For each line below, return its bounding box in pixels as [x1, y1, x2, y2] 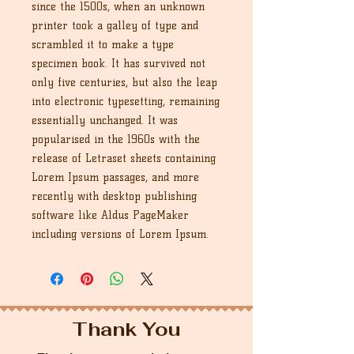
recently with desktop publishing [32, 190, 197, 203]
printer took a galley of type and [32, 19, 198, 32]
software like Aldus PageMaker [32, 209, 189, 222]
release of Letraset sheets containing [32, 152, 216, 165]
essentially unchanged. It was [32, 114, 178, 127]
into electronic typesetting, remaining [32, 95, 220, 108]
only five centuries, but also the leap [32, 76, 217, 89]
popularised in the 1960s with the [32, 133, 200, 146]
